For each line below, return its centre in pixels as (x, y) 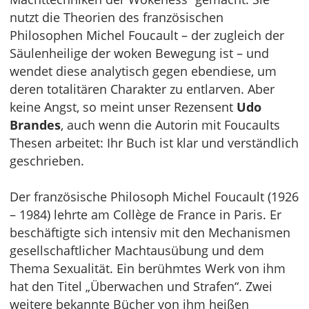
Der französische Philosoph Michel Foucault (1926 (154, 197)
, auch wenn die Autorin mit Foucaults (170, 125)
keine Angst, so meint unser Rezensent (123, 107)
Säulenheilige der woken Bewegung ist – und (139, 53)
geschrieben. (47, 161)
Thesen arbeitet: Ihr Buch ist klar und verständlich (154, 143)
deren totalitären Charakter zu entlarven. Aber (142, 89)
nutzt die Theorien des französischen (117, 18)
